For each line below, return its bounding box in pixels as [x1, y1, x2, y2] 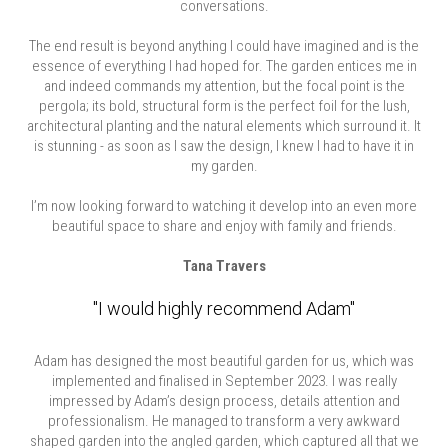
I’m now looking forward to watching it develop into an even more [31, 197, 417, 215]
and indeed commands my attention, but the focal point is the [43, 77, 405, 95]
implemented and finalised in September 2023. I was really [51, 372, 397, 390]
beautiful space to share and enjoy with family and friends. [51, 217, 397, 235]
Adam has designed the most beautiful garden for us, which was [34, 352, 414, 370]
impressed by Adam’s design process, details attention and [48, 392, 400, 410]
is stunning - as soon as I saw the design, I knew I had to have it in [34, 137, 414, 155]
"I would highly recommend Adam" [93, 298, 355, 319]
